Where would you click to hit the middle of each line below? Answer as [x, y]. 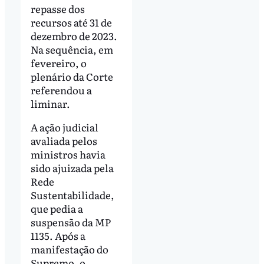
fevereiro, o [58, 62]
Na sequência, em [72, 49]
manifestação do [69, 249]
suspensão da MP [70, 222]
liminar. [52, 103]
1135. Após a [58, 235]
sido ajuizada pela [72, 167]
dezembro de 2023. [74, 35]
